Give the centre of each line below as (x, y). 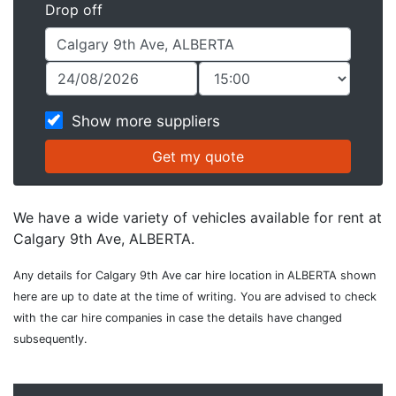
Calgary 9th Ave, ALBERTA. (104, 239)
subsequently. (50, 339)
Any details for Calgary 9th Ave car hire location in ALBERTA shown (194, 275)
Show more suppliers (146, 121)
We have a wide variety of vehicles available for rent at (198, 217)
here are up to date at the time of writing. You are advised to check (195, 297)
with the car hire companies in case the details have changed (178, 318)
